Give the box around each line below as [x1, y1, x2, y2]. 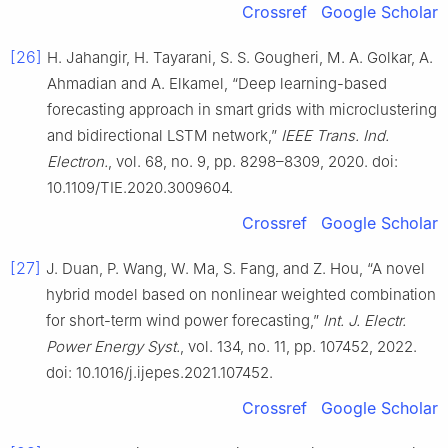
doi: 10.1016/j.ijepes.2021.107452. [46, 362, 273, 382]
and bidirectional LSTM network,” [47, 125, 281, 145]
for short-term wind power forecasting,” [46, 310, 323, 330]
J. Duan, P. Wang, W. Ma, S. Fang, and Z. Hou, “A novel [46, 258, 425, 278]
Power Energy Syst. [46, 336, 180, 356]
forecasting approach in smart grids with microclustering [47, 99, 437, 119]
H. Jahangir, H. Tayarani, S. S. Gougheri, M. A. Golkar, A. [47, 47, 433, 67]
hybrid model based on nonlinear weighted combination [46, 284, 436, 304]
